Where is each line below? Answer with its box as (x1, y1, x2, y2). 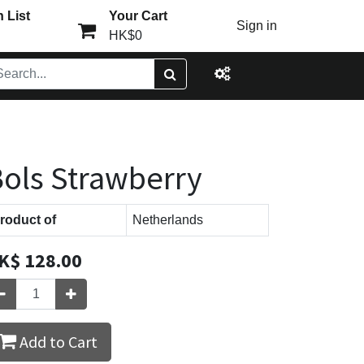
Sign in (236, 19, 278, 32)
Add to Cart (16, 331, 97, 352)
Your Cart (108, 9, 167, 23)
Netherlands (132, 213, 203, 227)
